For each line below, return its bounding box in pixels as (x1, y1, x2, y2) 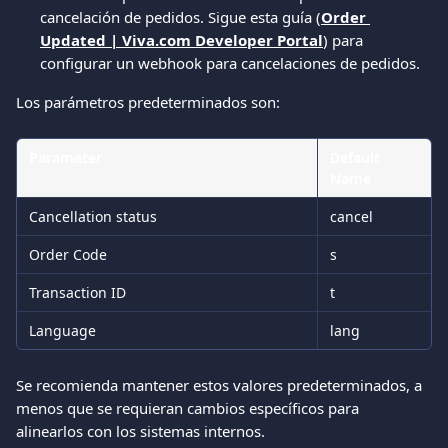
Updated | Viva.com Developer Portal (40, 30, 323, 50)
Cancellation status (29, 207, 157, 226)
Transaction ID (29, 283, 126, 302)
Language (29, 321, 96, 340)
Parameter (29, 148, 102, 167)
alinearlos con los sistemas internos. (16, 421, 265, 441)
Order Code (29, 245, 107, 264)
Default (330, 148, 384, 167)
